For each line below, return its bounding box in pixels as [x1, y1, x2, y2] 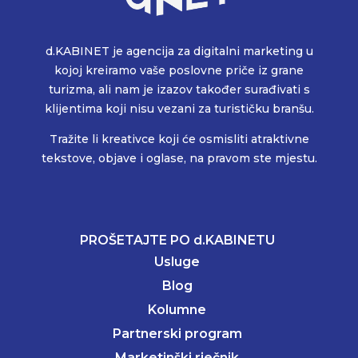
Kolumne [148, 302, 207, 317]
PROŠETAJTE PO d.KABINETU [79, 233, 275, 248]
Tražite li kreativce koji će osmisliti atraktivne [49, 132, 309, 147]
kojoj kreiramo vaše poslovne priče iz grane [54, 62, 304, 78]
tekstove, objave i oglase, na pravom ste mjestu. [41, 151, 317, 166]
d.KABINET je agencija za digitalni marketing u [45, 43, 313, 58]
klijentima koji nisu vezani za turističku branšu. [44, 101, 314, 116]
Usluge [154, 254, 201, 269]
